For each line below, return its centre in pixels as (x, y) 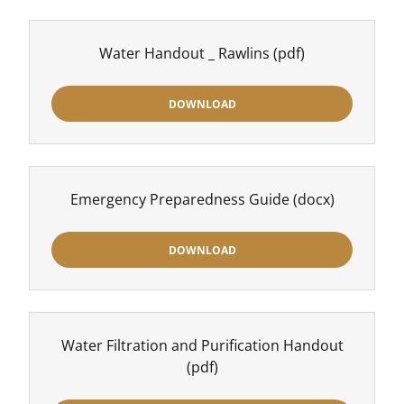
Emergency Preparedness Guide (179, 199)
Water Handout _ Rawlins (184, 53)
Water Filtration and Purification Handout (202, 345)
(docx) (312, 199)
